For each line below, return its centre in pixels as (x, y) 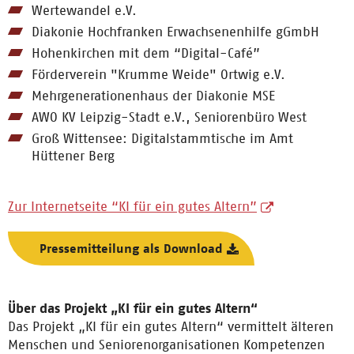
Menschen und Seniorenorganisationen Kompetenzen (166, 345)
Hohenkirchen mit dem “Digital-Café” (146, 53)
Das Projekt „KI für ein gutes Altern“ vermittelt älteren (171, 326)
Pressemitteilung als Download (131, 249)
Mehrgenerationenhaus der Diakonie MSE (153, 96)
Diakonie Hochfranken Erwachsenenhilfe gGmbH (175, 32)
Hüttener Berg (73, 156)
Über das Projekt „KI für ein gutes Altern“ (133, 308)
